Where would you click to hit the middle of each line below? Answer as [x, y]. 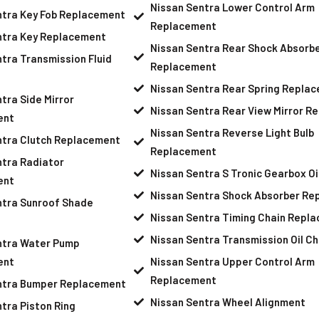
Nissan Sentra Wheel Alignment [228, 302]
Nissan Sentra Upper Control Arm [232, 261]
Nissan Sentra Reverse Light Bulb [232, 132]
